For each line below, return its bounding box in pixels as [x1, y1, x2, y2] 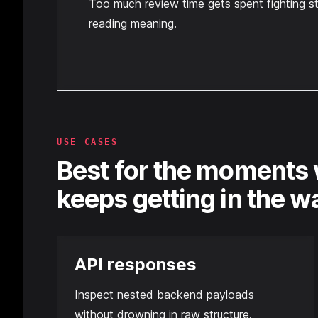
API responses [75, 254, 197, 275]
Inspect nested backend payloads [75, 287, 254, 302]
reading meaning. [89, 16, 177, 31]
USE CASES [57, 137, 119, 147]
